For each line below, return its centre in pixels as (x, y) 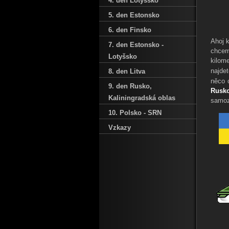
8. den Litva (127, 71)
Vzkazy (120, 128)
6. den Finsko (130, 30)
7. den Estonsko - (136, 45)
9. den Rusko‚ (130, 86)
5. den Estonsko (134, 15)
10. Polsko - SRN (135, 113)
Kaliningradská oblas (142, 98)
